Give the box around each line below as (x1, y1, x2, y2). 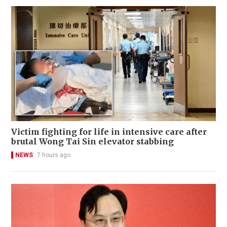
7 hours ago (37, 152, 70, 159)
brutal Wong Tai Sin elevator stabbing (11, 136, 174, 147)
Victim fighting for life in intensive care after (11, 127, 207, 137)
